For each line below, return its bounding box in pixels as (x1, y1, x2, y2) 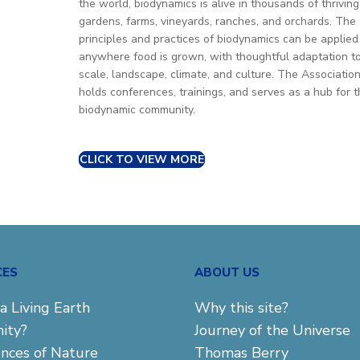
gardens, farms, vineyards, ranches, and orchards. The (79, 14, 356, 29)
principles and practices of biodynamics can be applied (79, 31, 358, 47)
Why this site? (194, 298, 289, 318)
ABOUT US (194, 264, 260, 280)
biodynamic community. (79, 102, 195, 117)
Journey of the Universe (194, 321, 351, 341)
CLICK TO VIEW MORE (80, 152, 204, 167)
